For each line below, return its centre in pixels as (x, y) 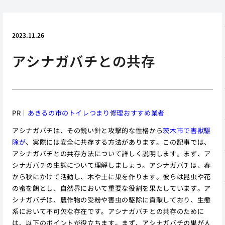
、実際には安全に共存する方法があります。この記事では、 (118, 142)
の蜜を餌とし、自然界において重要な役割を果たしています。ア (111, 188)
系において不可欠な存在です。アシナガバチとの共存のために (108, 211)
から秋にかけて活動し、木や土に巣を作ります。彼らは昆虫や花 (111, 177)
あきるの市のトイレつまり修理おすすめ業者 (96, 113)
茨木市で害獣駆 (187, 131)
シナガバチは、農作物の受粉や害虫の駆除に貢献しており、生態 (111, 200)
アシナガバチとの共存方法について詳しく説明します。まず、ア (111, 154)
